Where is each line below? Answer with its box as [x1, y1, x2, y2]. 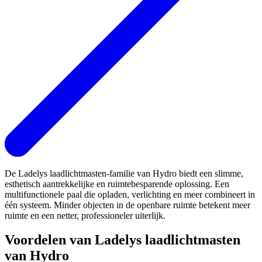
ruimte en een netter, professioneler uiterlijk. [5, 210, 166, 220]
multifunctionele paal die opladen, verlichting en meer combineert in [5, 189, 255, 199]
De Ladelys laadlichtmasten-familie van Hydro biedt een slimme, [5, 168, 243, 178]
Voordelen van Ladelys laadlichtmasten [5, 232, 240, 248]
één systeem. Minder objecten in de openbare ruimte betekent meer [5, 199, 250, 210]
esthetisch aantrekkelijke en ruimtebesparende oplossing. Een [5, 178, 229, 189]
